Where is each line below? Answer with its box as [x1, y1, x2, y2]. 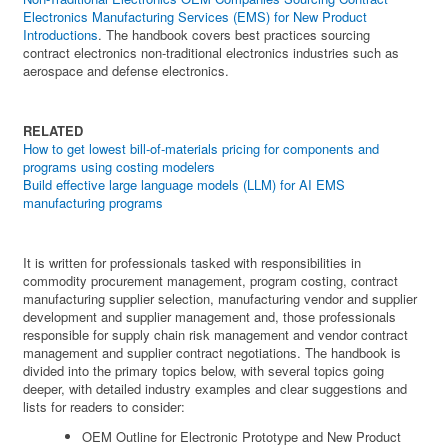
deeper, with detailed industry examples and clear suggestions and [23, 379, 408, 399]
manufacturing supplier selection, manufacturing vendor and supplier [23, 289, 418, 309]
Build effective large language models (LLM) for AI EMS [23, 175, 346, 195]
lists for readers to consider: [23, 397, 186, 417]
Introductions [23, 25, 99, 45]
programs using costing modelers [23, 157, 216, 177]
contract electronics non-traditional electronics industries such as [23, 43, 400, 63]
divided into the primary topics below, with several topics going [23, 361, 385, 381]
